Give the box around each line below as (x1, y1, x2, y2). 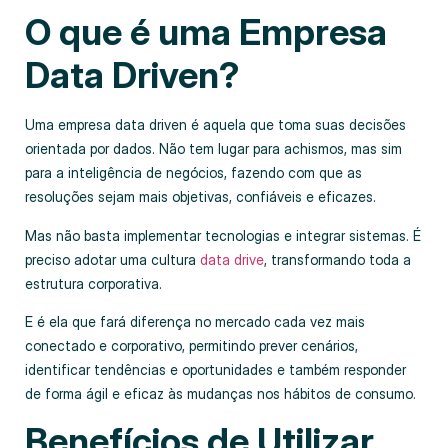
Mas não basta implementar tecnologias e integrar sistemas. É (25, 226, 421, 244)
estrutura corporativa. (25, 274, 166, 292)
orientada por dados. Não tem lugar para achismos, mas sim (25, 140, 402, 158)
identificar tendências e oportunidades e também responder (25, 360, 406, 378)
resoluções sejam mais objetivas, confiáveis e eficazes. (25, 188, 376, 206)
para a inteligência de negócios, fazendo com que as (25, 164, 362, 182)
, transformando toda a (264, 250, 411, 268)
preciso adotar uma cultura (25, 250, 200, 268)
